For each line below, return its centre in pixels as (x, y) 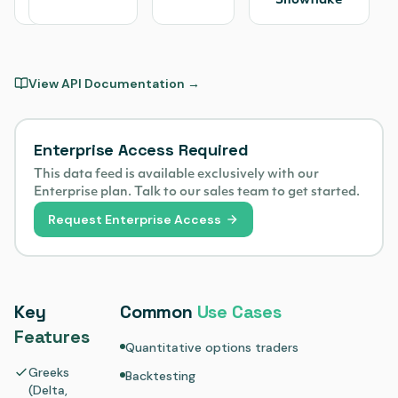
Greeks (49, 372)
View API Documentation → (114, 84)
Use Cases (239, 312)
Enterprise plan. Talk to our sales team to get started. (197, 192)
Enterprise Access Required (141, 150)
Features (52, 337)
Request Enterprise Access (135, 219)
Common (159, 312)
